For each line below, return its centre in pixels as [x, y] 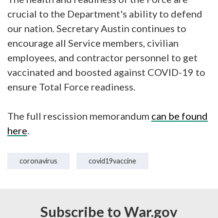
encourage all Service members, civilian [93, 43]
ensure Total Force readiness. [73, 87]
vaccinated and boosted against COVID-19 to [106, 72]
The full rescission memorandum [79, 116]
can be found [180, 116]
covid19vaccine [112, 161]
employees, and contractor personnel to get [102, 57]
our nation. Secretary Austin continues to [97, 28]
